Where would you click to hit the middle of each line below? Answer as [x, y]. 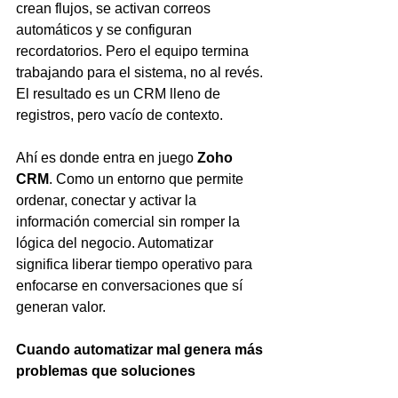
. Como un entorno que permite [148, 179]
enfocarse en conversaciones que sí [131, 286]
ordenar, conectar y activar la [108, 200]
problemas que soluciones [106, 371]
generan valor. [61, 307]
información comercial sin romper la [130, 222]
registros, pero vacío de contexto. [119, 115]
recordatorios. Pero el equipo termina [134, 51]
